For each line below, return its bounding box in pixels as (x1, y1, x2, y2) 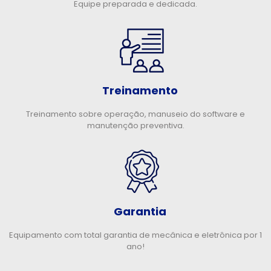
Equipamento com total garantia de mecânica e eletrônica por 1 (9, 229, 262, 241)
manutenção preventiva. (87, 119, 184, 131)
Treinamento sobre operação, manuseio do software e (26, 108, 245, 120)
